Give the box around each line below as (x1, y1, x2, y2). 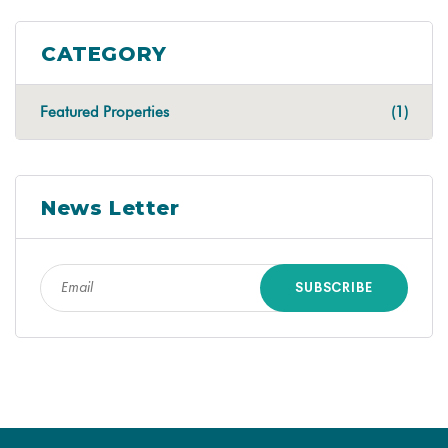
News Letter (41, 195, 180, 220)
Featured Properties (40, 102, 169, 121)
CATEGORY (41, 41, 167, 66)
